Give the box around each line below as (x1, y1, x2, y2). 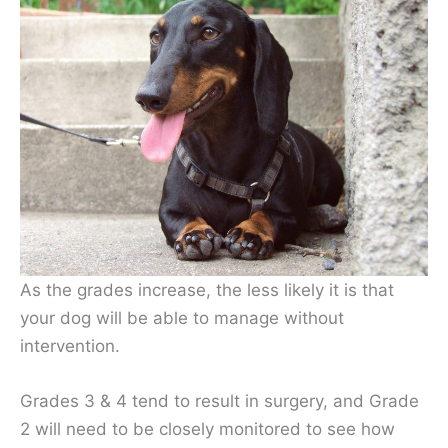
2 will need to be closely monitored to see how (20, 418, 395, 439)
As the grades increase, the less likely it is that (20, 279, 394, 300)
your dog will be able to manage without (20, 307, 344, 328)
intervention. (20, 335, 120, 356)
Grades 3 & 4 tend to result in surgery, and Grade (20, 390, 419, 411)
